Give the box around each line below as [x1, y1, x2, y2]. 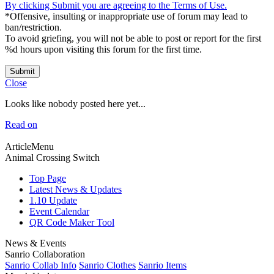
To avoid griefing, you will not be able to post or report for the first [5, 32, 261, 43]
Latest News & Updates [29, 183, 122, 194]
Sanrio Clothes [79, 259, 136, 270]
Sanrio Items [138, 259, 187, 270]
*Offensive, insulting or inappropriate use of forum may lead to [5, 10, 248, 21]
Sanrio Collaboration [5, 248, 85, 259]
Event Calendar [29, 206, 89, 217]
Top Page [29, 172, 66, 183]
